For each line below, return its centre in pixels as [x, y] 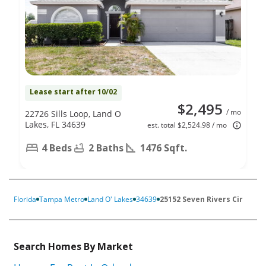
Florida [25, 199]
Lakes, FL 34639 [55, 124]
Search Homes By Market [73, 246]
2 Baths [106, 148]
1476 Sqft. [164, 148]
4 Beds [57, 148]
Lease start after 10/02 [73, 91]
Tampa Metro [62, 199]
